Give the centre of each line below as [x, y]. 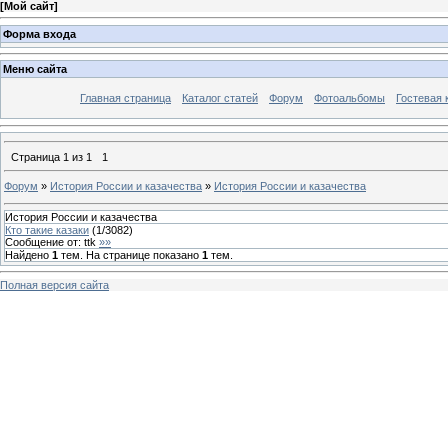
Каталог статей [220, 98]
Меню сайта [35, 69]
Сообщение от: [44, 241]
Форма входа [39, 33]
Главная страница [125, 98]
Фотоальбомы [349, 98]
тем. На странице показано [130, 254]
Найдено [28, 254]
